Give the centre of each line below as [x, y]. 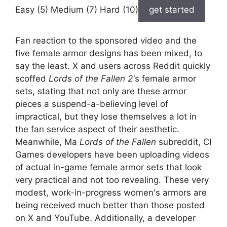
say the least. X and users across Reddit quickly [113, 66]
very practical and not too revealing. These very [112, 180]
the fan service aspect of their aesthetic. [97, 129]
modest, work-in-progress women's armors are [111, 193]
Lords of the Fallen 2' [92, 79]
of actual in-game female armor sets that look [108, 167]
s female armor [165, 79]
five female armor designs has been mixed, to [109, 53]
